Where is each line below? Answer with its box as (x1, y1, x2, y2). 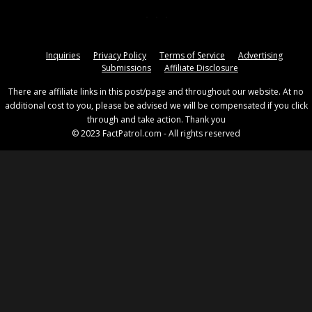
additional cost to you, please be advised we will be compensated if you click (4, 99, 308, 111)
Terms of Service (159, 49, 225, 61)
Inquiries (46, 49, 80, 61)
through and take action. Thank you (86, 113, 226, 125)
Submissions (102, 61, 151, 74)
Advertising (238, 49, 283, 61)
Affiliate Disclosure (164, 61, 238, 74)
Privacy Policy (93, 49, 146, 61)
